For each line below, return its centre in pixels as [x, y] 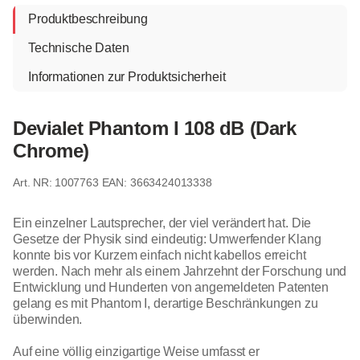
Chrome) [51, 150]
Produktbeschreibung [88, 18]
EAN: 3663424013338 [157, 182]
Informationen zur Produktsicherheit [127, 76]
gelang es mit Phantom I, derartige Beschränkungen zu [166, 303]
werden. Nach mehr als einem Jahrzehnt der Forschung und [180, 271]
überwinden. [48, 319]
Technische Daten [79, 47]
